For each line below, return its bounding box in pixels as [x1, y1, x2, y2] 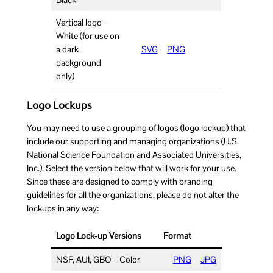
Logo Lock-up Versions [56, 230, 142, 241]
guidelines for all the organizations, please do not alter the [26, 190, 239, 201]
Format [163, 230, 191, 241]
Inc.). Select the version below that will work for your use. [26, 163, 236, 174]
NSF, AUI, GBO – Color [56, 253, 141, 265]
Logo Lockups [26, 98, 92, 112]
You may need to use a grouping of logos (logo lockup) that [26, 122, 246, 134]
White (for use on [56, 30, 120, 42]
